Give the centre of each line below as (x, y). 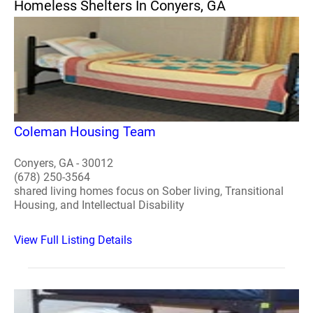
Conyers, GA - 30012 (64, 163)
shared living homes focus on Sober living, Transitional (149, 191)
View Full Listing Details (73, 240)
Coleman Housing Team (85, 131)
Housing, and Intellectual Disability (99, 205)
